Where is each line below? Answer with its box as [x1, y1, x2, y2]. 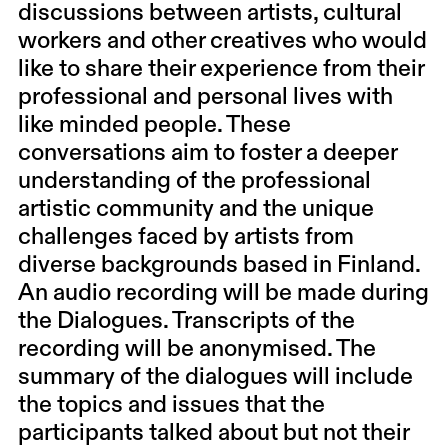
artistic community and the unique [17, 197, 374, 221]
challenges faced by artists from [17, 225, 354, 249]
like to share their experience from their [17, 57, 424, 81]
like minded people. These [17, 113, 291, 137]
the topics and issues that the [17, 393, 325, 417]
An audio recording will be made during [17, 281, 429, 305]
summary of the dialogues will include [17, 365, 413, 389]
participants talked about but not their [17, 421, 409, 445]
